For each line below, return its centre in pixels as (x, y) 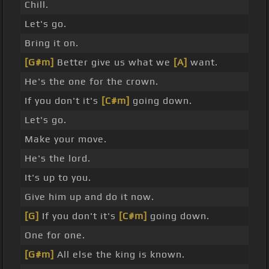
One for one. (55, 235)
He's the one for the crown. (92, 82)
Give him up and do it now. (89, 197)
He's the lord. (58, 159)
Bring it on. (52, 43)
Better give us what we (114, 62)
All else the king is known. (119, 255)
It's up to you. (58, 178)
